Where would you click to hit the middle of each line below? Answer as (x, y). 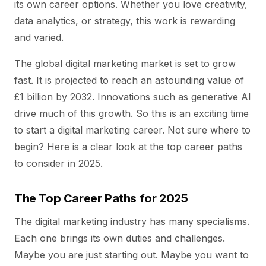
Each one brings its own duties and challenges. (120, 238)
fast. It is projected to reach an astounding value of (129, 80)
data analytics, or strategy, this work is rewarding (125, 21)
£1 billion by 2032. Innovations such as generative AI (133, 97)
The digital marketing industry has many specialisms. (132, 221)
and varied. (39, 37)
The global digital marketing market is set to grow (125, 64)
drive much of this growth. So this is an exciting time (132, 113)
